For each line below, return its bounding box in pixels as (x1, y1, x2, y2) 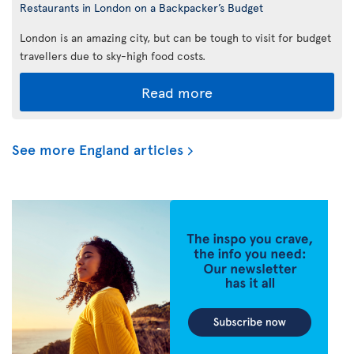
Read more (141, 81, 213, 102)
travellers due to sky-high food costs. (20, 47, 205, 63)
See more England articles (12, 138, 183, 159)
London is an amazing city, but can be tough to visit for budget (20, 29, 331, 45)
